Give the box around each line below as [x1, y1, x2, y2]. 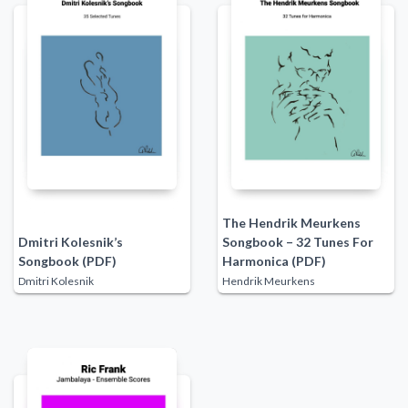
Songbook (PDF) [17, 252, 117, 269]
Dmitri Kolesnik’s [17, 233, 123, 250]
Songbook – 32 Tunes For [221, 233, 373, 250]
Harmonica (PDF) [221, 252, 326, 269]
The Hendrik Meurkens [221, 214, 361, 230]
